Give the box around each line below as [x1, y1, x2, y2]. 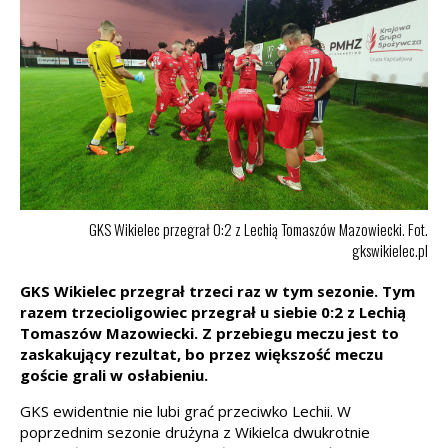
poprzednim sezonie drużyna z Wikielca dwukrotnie [20, 421, 370, 442]
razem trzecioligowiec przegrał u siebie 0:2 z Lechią [20, 301, 406, 322]
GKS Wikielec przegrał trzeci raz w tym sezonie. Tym [20, 280, 415, 301]
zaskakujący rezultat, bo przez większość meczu [20, 343, 383, 364]
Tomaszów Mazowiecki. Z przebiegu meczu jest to [20, 322, 399, 343]
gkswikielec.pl [352, 238, 428, 261]
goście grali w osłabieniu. [20, 364, 208, 385]
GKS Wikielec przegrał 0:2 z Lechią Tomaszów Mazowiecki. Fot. [89, 217, 428, 240]
